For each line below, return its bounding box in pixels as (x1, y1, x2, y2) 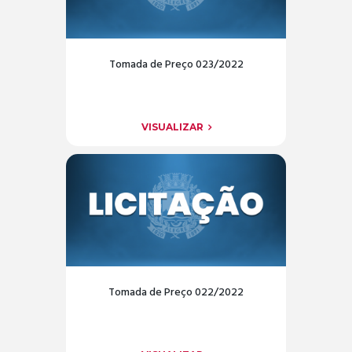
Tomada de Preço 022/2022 (108, 284, 244, 302)
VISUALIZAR (141, 120, 203, 133)
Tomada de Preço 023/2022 (108, 56, 244, 75)
